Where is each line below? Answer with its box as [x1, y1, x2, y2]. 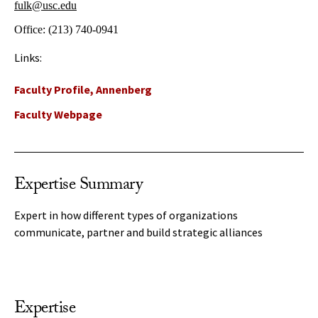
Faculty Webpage [14, 107, 102, 121]
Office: [14, 23, 48, 35]
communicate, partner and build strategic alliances [14, 225, 263, 239]
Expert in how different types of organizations [14, 208, 238, 222]
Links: [14, 50, 42, 65]
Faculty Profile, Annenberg [14, 82, 152, 97]
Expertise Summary [14, 172, 143, 201]
